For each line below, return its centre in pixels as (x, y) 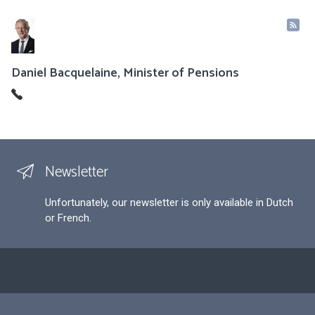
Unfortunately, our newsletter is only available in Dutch (169, 202)
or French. (68, 218)
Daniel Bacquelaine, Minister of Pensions (125, 73)
